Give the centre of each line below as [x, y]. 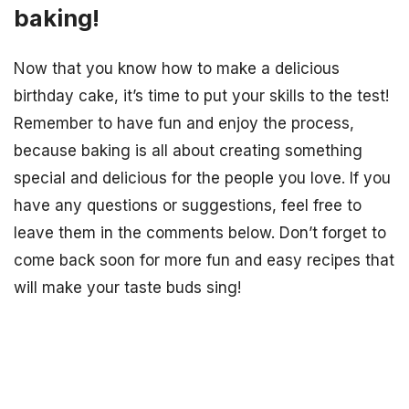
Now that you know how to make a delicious [177, 68]
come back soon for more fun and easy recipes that [204, 260]
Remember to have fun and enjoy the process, [184, 123]
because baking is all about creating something [188, 150]
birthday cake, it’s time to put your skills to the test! [201, 95]
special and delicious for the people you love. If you [202, 178]
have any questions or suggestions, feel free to [188, 205]
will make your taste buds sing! [127, 287]
